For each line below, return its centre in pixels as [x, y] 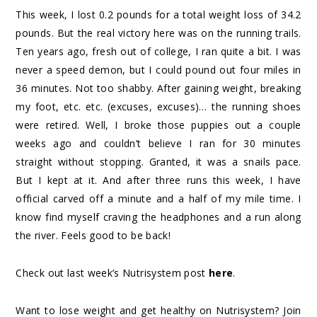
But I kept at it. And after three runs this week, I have [158, 180]
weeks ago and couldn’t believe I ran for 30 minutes [158, 144]
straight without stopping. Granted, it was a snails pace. [158, 162]
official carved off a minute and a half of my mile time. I [158, 199]
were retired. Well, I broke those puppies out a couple [158, 125]
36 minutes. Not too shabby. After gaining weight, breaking [158, 88]
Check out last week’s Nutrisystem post [113, 273]
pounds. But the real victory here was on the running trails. [158, 33]
